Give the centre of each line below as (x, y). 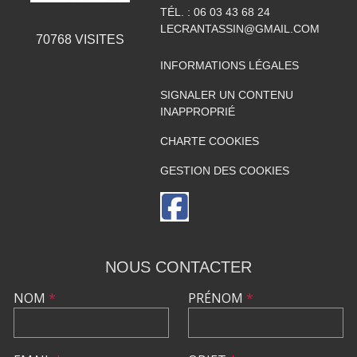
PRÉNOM (217, 298)
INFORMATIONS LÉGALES (229, 65)
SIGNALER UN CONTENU (226, 95)
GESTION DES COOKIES (224, 171)
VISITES (98, 40)
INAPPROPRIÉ (197, 112)
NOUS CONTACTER (178, 267)
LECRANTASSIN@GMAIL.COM (239, 29)
